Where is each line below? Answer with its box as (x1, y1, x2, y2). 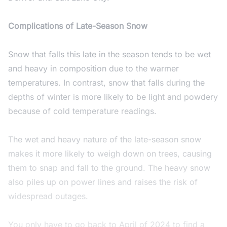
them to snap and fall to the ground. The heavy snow (8, 162, 210, 173)
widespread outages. (8, 191, 88, 201)
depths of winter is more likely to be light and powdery (8, 91, 218, 102)
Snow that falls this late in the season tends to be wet (8, 49, 211, 59)
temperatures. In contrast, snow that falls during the (8, 77, 205, 88)
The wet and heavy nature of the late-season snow (8, 134, 201, 144)
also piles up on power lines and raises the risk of (8, 176, 198, 187)
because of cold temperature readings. (8, 105, 157, 116)
